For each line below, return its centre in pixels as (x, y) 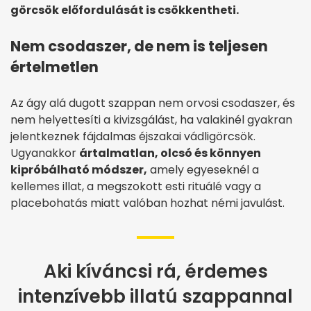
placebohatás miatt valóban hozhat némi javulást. (148, 203)
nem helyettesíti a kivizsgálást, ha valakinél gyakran (151, 120)
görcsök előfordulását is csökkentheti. (125, 10)
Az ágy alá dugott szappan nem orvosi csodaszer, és (153, 103)
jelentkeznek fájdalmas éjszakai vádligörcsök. (133, 137)
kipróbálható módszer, (79, 170)
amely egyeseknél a (203, 170)
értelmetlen (54, 67)
